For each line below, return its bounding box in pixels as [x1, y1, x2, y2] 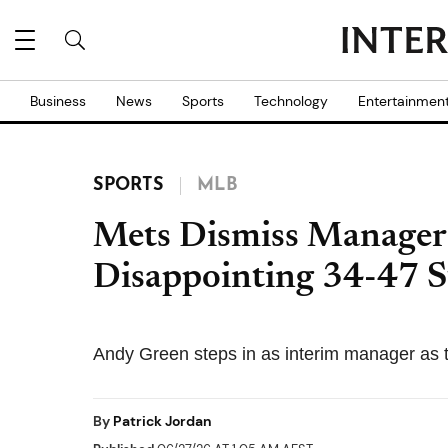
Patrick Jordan [113, 412, 212, 430]
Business [30, 92, 86, 110]
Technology [254, 92, 328, 110]
